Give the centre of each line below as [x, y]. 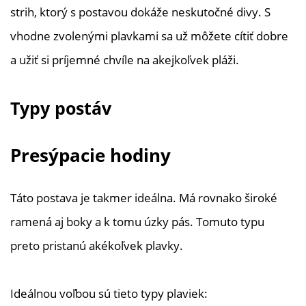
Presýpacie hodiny [91, 155]
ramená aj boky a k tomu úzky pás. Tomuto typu [137, 221]
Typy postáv [61, 108]
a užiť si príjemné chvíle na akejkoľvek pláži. [125, 60]
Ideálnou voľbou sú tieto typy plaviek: [109, 294]
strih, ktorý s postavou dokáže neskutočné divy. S [140, 12]
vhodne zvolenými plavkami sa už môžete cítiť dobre [149, 36]
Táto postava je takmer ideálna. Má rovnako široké [144, 197]
